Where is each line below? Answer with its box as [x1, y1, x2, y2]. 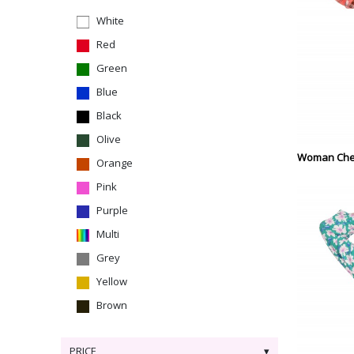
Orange [96, 156, 133, 170]
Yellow [96, 274, 127, 288]
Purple [96, 203, 128, 217]
